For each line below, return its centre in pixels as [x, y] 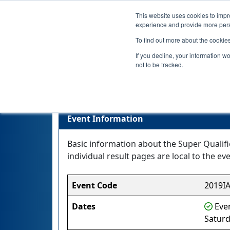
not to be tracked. [159, 64]
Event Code [94, 185]
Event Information [105, 119]
